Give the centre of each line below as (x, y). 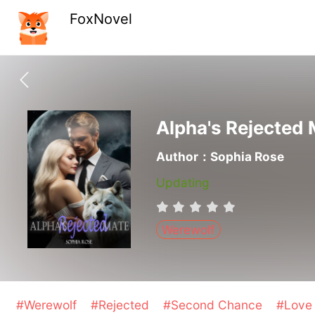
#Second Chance (214, 305)
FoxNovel (101, 19)
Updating (182, 183)
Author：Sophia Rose (220, 156)
